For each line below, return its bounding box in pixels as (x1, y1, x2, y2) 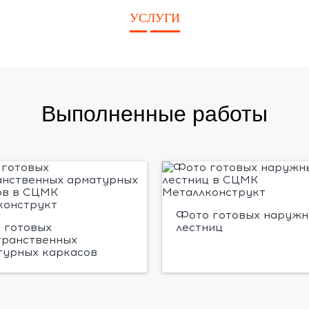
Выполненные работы (41, 101, 268, 126)
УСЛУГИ (129, 10, 180, 25)
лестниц (176, 220, 223, 234)
